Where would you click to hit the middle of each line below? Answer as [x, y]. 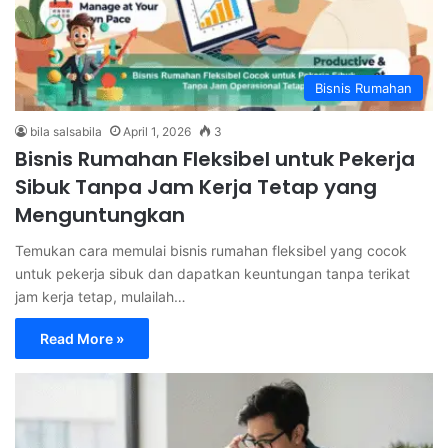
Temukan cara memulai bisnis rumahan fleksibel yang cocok [211, 250]
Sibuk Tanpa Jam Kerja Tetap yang [196, 186]
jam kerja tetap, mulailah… [100, 296]
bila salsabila [66, 131]
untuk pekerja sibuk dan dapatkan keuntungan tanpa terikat [212, 273]
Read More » [82, 338]
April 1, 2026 [157, 131]
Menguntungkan [100, 214]
